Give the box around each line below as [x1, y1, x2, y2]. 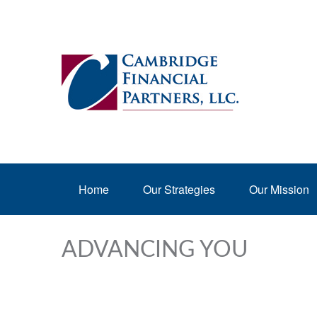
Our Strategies [143, 181, 215, 197]
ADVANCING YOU [62, 238, 248, 261]
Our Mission [249, 181, 309, 197]
